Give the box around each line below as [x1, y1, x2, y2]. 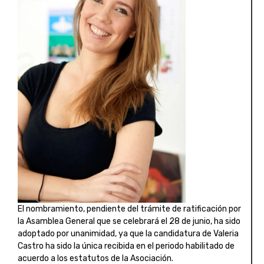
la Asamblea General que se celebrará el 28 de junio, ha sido [18, 216, 240, 226]
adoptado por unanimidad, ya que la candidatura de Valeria [18, 228, 239, 239]
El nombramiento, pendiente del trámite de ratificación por [18, 203, 241, 214]
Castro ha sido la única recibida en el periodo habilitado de [18, 240, 235, 251]
